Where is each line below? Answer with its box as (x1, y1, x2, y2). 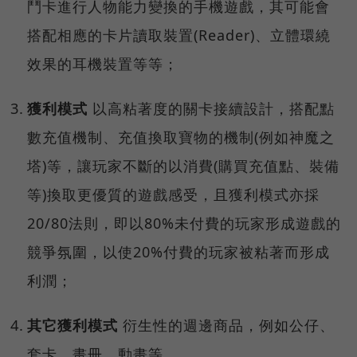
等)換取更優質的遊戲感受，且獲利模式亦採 (27, 185, 320, 205)
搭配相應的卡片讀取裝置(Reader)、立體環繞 (27, 25, 331, 45)
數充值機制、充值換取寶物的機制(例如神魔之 (27, 127, 335, 147)
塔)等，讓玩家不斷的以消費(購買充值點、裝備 (27, 156, 340, 176)
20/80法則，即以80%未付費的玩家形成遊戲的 (27, 214, 342, 233)
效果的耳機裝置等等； (27, 54, 179, 74)
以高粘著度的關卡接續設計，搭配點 (88, 99, 335, 119)
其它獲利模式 (27, 316, 119, 335)
